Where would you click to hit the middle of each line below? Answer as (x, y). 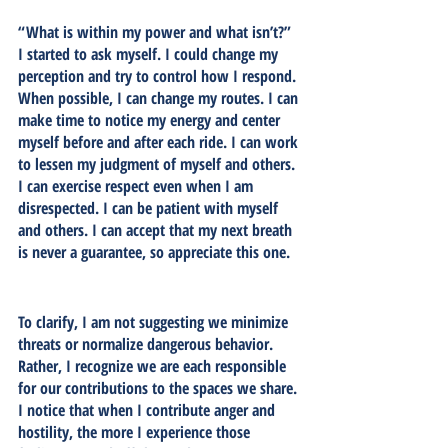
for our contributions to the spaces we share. (159, 387)
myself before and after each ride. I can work (160, 141)
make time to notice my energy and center (151, 119)
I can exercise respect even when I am (137, 185)
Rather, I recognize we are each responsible (154, 365)
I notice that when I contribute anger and (148, 409)
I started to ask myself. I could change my (150, 53)
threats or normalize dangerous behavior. (147, 343)
